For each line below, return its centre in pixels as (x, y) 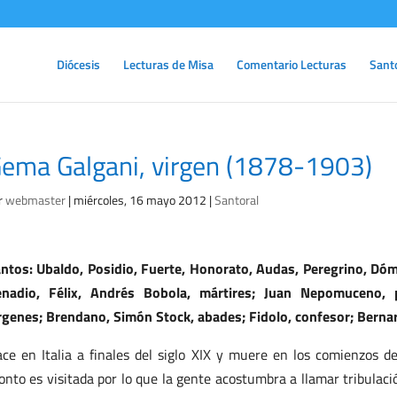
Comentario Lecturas (292, 64)
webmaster (35, 200)
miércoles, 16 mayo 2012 (140, 200)
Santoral (236, 200)
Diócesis (78, 64)
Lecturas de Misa (168, 64)
